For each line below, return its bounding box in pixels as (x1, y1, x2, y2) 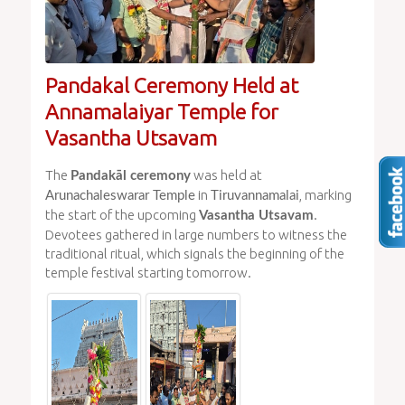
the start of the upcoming (44, 207, 199, 223)
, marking (298, 187, 352, 203)
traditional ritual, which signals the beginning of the (44, 246, 344, 262)
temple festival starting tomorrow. (44, 265, 251, 281)
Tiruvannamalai (210, 189, 299, 203)
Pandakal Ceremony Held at (44, 74, 298, 98)
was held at (190, 167, 262, 184)
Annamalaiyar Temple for (44, 100, 278, 124)
